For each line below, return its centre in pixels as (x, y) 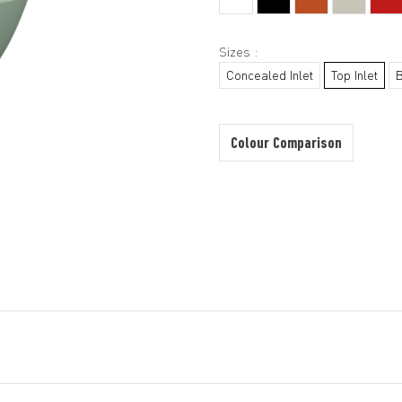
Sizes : (238, 52)
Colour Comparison (286, 144)
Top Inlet (354, 75)
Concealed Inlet (270, 75)
